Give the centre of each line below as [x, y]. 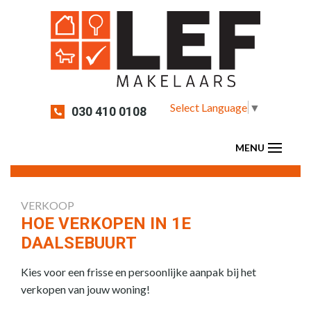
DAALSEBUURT [79, 243]
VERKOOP [48, 205]
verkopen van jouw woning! [85, 289]
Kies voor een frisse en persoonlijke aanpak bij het [138, 271]
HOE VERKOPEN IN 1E [106, 223]
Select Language [209, 108]
